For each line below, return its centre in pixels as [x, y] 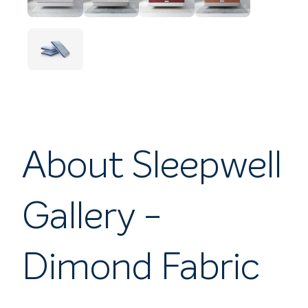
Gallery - [92, 218]
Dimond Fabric [141, 269]
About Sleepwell [152, 167]
